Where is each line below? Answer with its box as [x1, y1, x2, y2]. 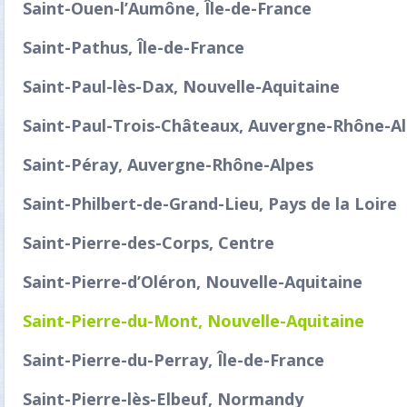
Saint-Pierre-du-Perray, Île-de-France [23, 349, 324, 371]
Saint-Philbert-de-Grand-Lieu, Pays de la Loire [23, 193, 397, 214]
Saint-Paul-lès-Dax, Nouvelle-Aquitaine [23, 75, 340, 97]
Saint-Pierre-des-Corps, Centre [23, 232, 274, 253]
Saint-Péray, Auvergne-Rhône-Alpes [23, 154, 313, 175]
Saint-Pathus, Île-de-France [23, 36, 244, 58]
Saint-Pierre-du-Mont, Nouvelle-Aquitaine [23, 310, 364, 332]
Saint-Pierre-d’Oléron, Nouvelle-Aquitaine [23, 271, 362, 293]
